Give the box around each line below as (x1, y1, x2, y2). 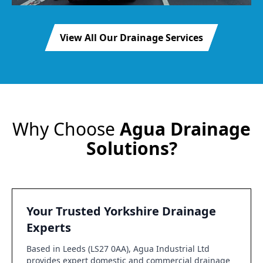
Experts (26, 220, 71, 235)
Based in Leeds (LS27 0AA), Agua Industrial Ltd (26, 243, 210, 254)
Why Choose (12, 117, 120, 141)
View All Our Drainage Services (60, 31, 203, 44)
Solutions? (86, 136, 177, 160)
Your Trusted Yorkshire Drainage (26, 203, 216, 219)
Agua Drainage (120, 117, 251, 141)
